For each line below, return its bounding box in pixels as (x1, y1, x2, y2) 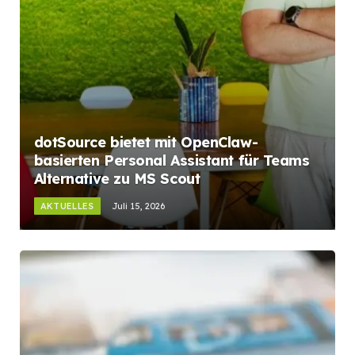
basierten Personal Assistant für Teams (33, 151, 310, 170)
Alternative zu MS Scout (33, 170, 204, 189)
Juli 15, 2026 (111, 200, 165, 212)
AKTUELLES (40, 200, 94, 212)
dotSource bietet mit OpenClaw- (33, 133, 258, 152)
